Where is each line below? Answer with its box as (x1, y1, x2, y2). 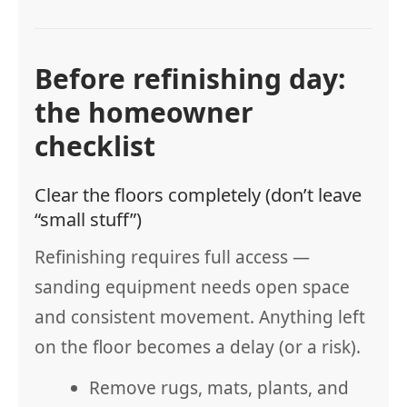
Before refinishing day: (35, 60, 346, 97)
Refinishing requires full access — (35, 245, 310, 269)
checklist (35, 127, 155, 164)
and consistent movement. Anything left (35, 305, 365, 329)
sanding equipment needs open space (35, 275, 350, 299)
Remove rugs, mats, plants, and (89, 376, 349, 400)
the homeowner (35, 94, 253, 131)
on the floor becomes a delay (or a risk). (35, 335, 361, 359)
